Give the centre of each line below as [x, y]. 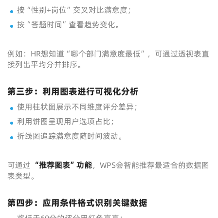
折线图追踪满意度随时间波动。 [72, 136]
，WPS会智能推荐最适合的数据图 [151, 165]
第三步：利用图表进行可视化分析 [73, 91]
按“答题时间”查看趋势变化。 [70, 24]
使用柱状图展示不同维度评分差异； [79, 107]
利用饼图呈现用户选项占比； [68, 121]
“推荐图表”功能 [62, 165]
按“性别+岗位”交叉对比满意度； [76, 10]
